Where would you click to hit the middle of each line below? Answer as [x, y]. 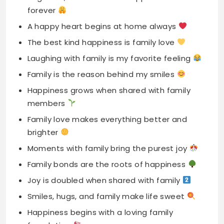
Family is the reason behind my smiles [102, 19]
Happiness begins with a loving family [100, 157]
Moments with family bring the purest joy [108, 93]
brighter [44, 77]
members [47, 48]
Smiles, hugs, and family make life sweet [107, 141]
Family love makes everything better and [107, 64]
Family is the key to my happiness [94, 186]
